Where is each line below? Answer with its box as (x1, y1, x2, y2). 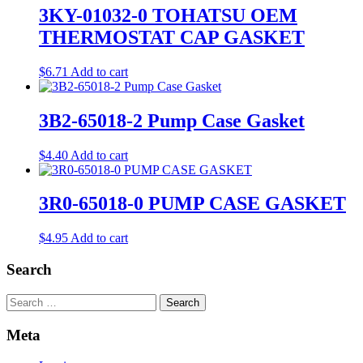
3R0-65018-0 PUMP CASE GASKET (39, 193, 346, 215)
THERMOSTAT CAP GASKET (39, 26, 305, 48)
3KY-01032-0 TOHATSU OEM (39, 4, 297, 26)
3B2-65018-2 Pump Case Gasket (39, 109, 305, 131)
